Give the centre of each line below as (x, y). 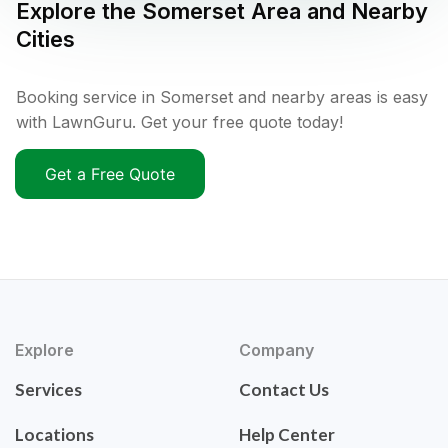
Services (48, 390)
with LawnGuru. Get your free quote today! (179, 122)
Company (276, 350)
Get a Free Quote (110, 174)
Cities (45, 39)
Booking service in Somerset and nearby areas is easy (222, 97)
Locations (54, 435)
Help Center (287, 435)
